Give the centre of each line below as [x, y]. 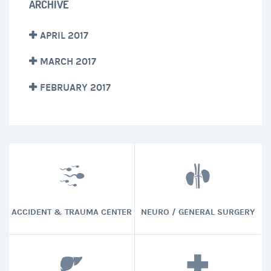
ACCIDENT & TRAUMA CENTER [71, 212]
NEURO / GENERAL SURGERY [198, 212]
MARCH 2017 [68, 61]
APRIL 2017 [64, 35]
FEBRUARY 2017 [75, 87]
